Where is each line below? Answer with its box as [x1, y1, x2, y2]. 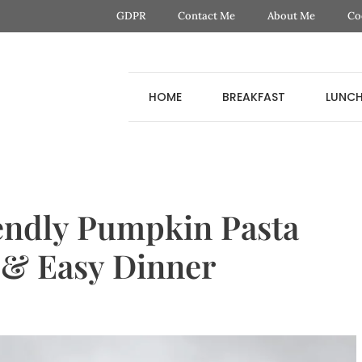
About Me [267, 9, 315, 23]
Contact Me [177, 9, 235, 23]
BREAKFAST [221, 88, 285, 105]
